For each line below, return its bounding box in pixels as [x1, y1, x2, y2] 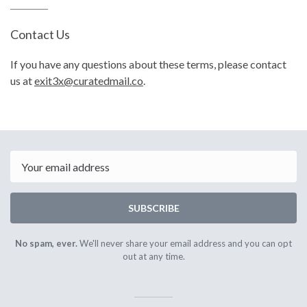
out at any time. [122, 251, 185, 262]
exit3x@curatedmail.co [34, 74, 143, 87]
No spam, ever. [15, 238, 77, 249]
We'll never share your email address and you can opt [77, 238, 292, 249]
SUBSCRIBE [127, 202, 180, 214]
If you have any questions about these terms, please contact [10, 58, 286, 71]
